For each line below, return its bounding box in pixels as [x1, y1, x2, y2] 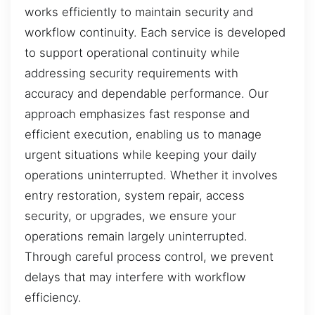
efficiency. [25, 290, 82, 305]
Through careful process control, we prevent [25, 250, 274, 264]
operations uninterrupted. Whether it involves [25, 168, 278, 183]
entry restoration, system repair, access [25, 188, 245, 203]
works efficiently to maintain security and [25, 5, 253, 20]
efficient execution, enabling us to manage [25, 127, 262, 142]
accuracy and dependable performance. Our [25, 86, 269, 101]
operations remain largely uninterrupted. [25, 229, 247, 244]
